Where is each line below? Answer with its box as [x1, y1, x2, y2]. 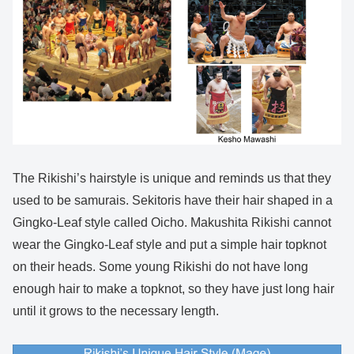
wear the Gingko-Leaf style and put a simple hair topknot [13, 237, 326, 251]
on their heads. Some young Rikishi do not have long [13, 259, 308, 273]
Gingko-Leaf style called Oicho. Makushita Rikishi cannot [13, 215, 331, 229]
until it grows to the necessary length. [13, 303, 219, 318]
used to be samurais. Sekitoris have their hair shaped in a [13, 193, 333, 207]
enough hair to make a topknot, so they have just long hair [13, 281, 334, 296]
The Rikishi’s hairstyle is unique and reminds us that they [13, 171, 331, 185]
